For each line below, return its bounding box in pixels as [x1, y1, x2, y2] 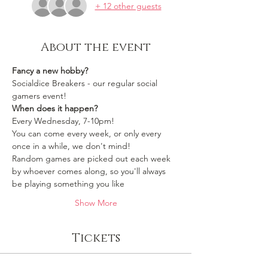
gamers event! [12, 90, 66, 101]
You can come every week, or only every [12, 128, 163, 139]
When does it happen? [12, 103, 98, 114]
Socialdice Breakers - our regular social [12, 78, 160, 89]
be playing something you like [12, 178, 127, 189]
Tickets [71, 230, 120, 246]
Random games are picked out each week [12, 153, 173, 164]
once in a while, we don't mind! [12, 141, 130, 151]
